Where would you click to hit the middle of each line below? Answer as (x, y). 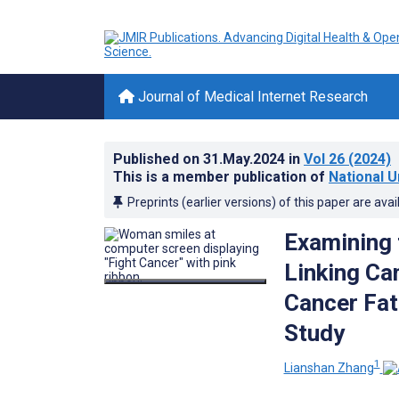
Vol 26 (324, 159)
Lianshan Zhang (329, 367)
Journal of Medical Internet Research (251, 97)
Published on (158, 159)
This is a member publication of (221, 177)
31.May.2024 (246, 159)
